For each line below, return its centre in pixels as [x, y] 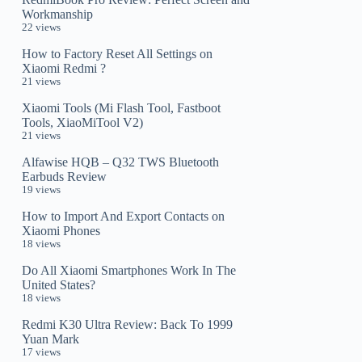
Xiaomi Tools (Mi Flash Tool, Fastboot [122, 107]
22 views [42, 27]
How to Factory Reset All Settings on [118, 53]
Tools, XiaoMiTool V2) [83, 122]
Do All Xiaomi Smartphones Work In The [129, 270]
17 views [42, 352]
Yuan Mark [51, 339]
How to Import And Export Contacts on [124, 216]
